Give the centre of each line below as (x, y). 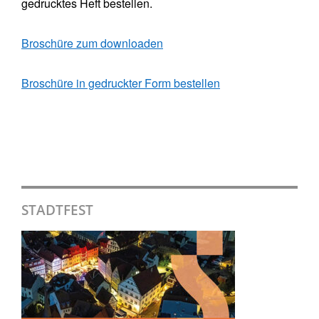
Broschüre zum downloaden (92, 43)
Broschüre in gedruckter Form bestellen (121, 83)
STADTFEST (57, 210)
